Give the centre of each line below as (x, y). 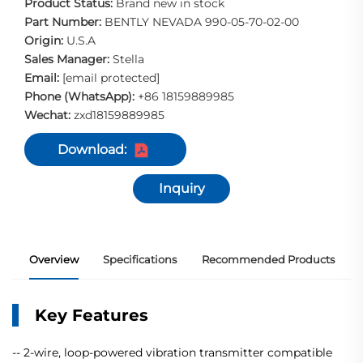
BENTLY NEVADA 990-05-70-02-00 (202, 22)
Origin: (45, 41)
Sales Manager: (68, 60)
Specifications (140, 260)
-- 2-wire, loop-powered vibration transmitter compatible (172, 353)
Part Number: (64, 22)
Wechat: (49, 115)
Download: (92, 150)
